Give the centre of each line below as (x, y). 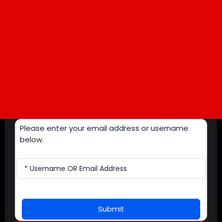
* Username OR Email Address (76, 169)
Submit (111, 209)
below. (32, 140)
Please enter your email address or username (104, 128)
